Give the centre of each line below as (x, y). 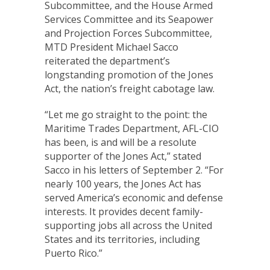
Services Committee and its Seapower (129, 19)
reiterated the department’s (107, 61)
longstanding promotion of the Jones (129, 75)
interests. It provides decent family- (124, 212)
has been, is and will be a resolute (121, 142)
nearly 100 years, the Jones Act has (123, 184)
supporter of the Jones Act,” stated (123, 156)
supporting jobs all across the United (128, 225)
